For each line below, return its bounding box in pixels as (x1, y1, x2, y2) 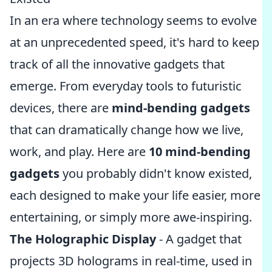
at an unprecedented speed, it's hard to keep (10, 34, 259, 50)
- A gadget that (156, 231, 242, 247)
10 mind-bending (149, 143, 251, 160)
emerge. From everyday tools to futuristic (10, 78, 242, 94)
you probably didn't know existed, (59, 165, 252, 182)
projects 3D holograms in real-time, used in (10, 253, 252, 269)
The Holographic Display (10, 231, 156, 247)
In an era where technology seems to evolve (10, 12, 257, 29)
